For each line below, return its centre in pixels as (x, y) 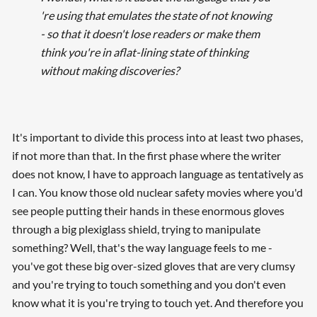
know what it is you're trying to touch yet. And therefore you (157, 303)
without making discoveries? (109, 71)
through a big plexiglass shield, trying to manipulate (136, 229)
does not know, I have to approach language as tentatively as (157, 174)
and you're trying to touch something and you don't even (149, 284)
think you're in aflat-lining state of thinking (144, 52)
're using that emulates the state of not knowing (156, 16)
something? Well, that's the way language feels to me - (142, 248)
